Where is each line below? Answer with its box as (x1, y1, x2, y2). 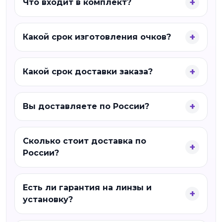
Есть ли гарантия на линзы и (23, 183, 152, 192)
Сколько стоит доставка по (23, 136, 146, 146)
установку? (23, 195, 73, 204)
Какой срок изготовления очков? (23, 32, 171, 42)
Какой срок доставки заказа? (23, 67, 153, 76)
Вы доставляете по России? (23, 102, 149, 111)
